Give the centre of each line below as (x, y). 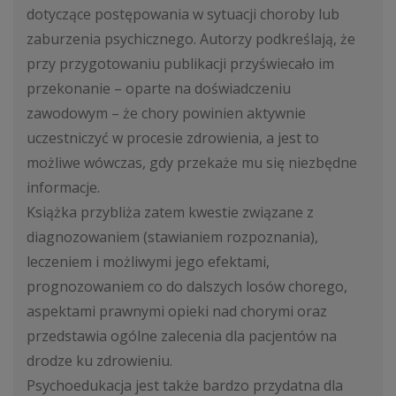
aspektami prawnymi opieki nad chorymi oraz (177, 311)
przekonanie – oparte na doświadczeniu (159, 88)
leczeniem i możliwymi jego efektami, (148, 262)
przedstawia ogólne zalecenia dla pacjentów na (182, 336)
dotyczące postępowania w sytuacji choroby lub (183, 14)
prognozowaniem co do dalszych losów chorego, (187, 286)
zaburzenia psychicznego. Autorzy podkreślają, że (191, 39)
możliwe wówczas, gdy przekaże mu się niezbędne (192, 163)
